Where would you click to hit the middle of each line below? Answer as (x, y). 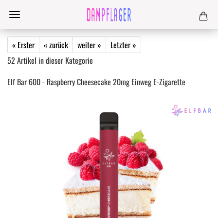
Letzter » (123, 45)
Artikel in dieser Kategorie (54, 60)
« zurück (56, 45)
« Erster (23, 45)
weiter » (89, 45)
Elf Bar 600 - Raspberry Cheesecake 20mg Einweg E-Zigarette (96, 82)
